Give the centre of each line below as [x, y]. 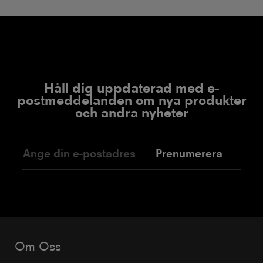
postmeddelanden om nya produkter [131, 101]
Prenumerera [189, 154]
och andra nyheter [131, 113]
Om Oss [38, 246]
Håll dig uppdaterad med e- [131, 88]
